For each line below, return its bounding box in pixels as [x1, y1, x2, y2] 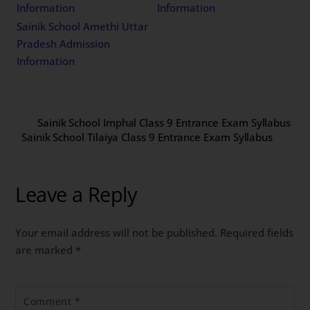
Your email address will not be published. [15, 226, 218, 240]
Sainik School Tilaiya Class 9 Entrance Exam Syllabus [21, 130, 273, 145]
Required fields [220, 226, 294, 240]
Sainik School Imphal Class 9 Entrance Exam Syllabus [37, 116, 291, 130]
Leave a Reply [15, 181, 137, 208]
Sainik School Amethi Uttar [17, 19, 149, 33]
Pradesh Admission [17, 36, 111, 51]
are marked [15, 243, 76, 257]
